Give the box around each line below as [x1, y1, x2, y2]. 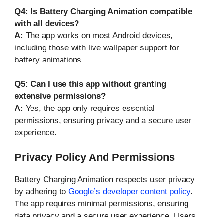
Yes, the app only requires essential [23, 104, 155, 113]
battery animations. [15, 55, 84, 64]
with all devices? [15, 18, 79, 28]
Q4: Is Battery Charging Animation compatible [15, 6, 192, 16]
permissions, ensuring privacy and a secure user [15, 116, 191, 125]
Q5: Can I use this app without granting [15, 79, 166, 89]
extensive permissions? [15, 92, 106, 101]
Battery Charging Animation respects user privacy [15, 174, 195, 184]
